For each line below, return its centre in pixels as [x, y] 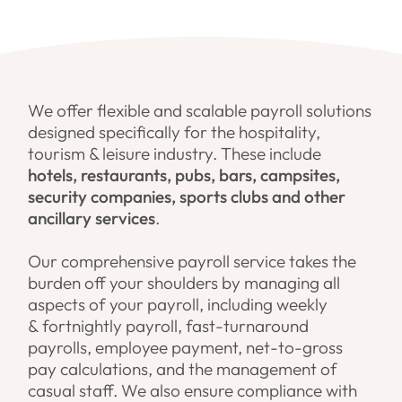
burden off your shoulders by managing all [184, 283]
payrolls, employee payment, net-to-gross [186, 348]
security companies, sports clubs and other [187, 197]
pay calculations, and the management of [183, 369]
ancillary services [92, 218]
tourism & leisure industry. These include [175, 154]
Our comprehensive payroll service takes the [192, 262]
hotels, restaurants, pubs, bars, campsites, [184, 175]
